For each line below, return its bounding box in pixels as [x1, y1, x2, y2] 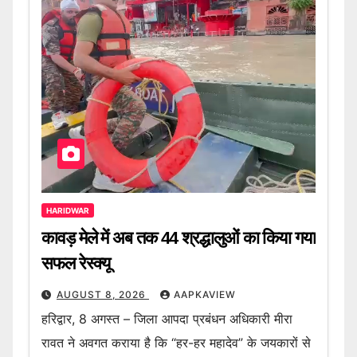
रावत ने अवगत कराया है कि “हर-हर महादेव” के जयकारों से [41, 334, 311, 351]
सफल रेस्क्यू [41, 253, 111, 273]
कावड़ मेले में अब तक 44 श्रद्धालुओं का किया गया [41, 227, 316, 248]
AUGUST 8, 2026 [57, 288, 149, 300]
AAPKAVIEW [174, 288, 236, 300]
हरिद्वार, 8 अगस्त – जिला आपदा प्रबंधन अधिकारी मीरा [41, 310, 292, 327]
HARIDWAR [46, 205, 89, 215]
